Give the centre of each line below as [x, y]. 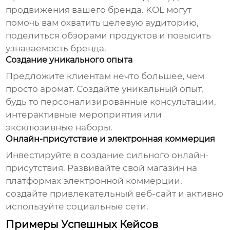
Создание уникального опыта [69, 60]
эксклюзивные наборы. [59, 128]
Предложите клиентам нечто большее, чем [105, 76]
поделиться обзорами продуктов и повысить [109, 36]
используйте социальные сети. [77, 207]
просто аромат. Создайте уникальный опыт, [105, 89]
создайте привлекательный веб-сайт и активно [115, 194]
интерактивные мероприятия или [84, 115]
